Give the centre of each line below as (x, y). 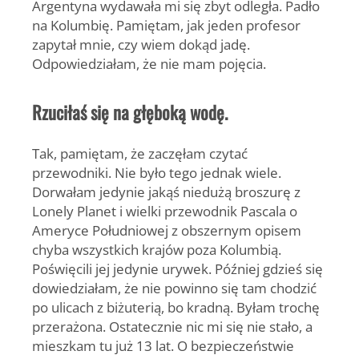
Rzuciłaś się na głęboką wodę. (130, 113)
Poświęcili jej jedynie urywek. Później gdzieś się (177, 269)
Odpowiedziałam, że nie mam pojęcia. (149, 64)
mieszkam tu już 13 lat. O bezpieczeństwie (163, 346)
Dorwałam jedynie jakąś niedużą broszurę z (166, 192)
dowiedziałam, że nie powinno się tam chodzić (174, 288)
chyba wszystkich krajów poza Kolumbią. (157, 250)
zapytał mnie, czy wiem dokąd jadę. (141, 44)
